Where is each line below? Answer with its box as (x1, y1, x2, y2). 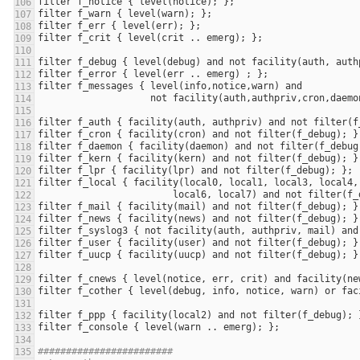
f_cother (77, 285, 122, 297)
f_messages (77, 80, 133, 92)
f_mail (77, 201, 111, 213)
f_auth (77, 117, 111, 129)
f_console (77, 321, 128, 333)
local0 (184, 177, 218, 189)
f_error (77, 68, 117, 80)
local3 (274, 177, 308, 189)
